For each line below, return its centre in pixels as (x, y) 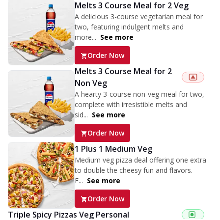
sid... (81, 115)
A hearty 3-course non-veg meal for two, (139, 94)
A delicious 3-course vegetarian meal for (139, 17)
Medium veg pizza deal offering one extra (140, 160)
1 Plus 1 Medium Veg (113, 149)
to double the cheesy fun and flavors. (134, 170)
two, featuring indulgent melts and (129, 27)
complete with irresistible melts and (131, 105)
